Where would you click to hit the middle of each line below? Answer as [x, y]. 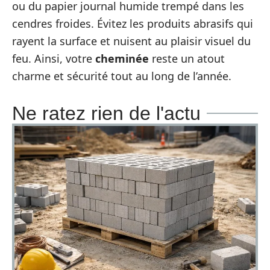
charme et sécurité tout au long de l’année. [122, 76]
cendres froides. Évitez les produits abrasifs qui [133, 23]
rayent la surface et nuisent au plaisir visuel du [131, 41]
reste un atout [187, 58]
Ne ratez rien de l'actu [106, 113]
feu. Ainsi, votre [54, 58]
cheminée [122, 58]
